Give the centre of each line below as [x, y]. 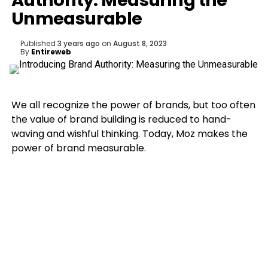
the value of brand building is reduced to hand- [121, 119]
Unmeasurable [77, 19]
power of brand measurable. [78, 148]
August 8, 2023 [140, 43]
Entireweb [51, 52]
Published [38, 43]
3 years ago [78, 43]
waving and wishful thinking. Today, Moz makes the [129, 134]
